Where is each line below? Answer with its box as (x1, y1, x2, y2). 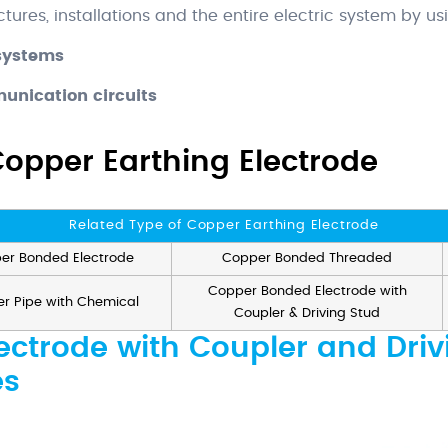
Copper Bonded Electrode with (207, 285, 407, 299)
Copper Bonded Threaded (222, 252, 392, 266)
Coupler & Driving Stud (234, 307, 380, 321)
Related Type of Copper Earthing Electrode (69, 219, 379, 233)
